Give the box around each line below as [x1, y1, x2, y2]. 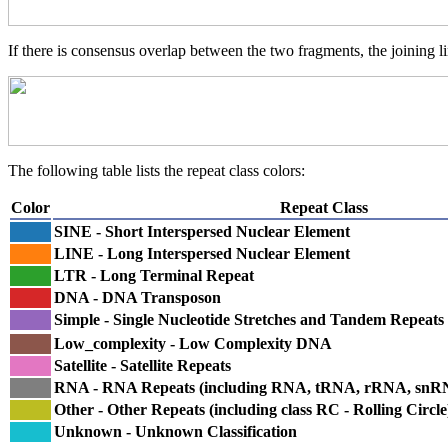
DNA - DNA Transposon [54, 288, 221, 306]
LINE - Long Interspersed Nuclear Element [54, 244, 350, 262]
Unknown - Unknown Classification [54, 422, 297, 440]
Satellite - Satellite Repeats [54, 356, 231, 374]
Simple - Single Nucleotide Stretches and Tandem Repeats [54, 310, 444, 328]
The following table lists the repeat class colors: [8, 161, 305, 179]
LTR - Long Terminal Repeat [54, 266, 254, 284]
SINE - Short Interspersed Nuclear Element [54, 222, 350, 240]
